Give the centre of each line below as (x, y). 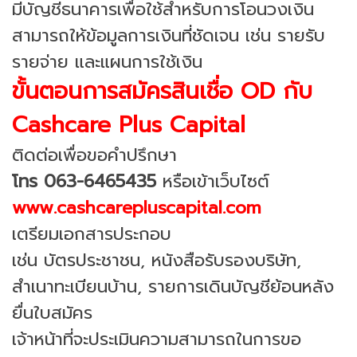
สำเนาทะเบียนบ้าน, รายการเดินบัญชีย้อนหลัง (173, 286)
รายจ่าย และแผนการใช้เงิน (107, 61)
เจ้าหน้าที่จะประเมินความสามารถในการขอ (157, 339)
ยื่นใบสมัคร (52, 312)
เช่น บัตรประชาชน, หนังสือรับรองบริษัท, (157, 260)
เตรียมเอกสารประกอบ (92, 233)
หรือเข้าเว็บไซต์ (213, 181)
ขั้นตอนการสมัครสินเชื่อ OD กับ (162, 91)
